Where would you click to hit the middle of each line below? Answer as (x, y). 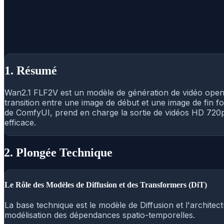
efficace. (20, 122)
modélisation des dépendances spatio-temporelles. (100, 215)
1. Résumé (31, 70)
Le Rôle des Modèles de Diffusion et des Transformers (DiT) (106, 184)
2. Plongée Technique (58, 152)
